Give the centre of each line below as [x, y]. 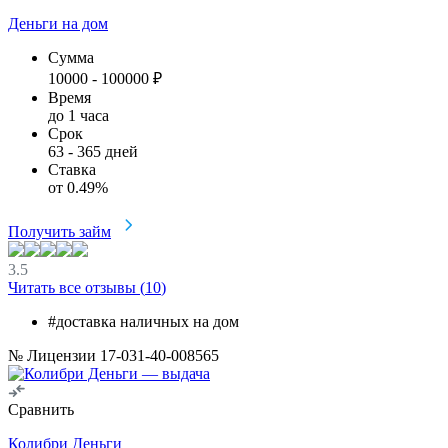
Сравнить [41, 409]
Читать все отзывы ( [76, 287]
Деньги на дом [58, 23]
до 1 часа [78, 115]
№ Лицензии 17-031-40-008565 [113, 355]
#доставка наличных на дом [143, 321]
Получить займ [59, 231]
